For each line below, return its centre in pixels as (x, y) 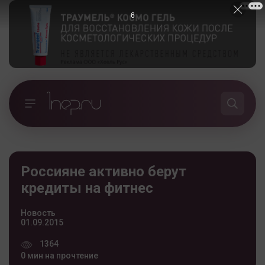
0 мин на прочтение (59, 255)
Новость (38, 213)
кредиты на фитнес (87, 188)
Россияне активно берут (104, 171)
